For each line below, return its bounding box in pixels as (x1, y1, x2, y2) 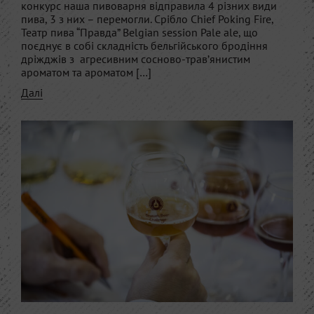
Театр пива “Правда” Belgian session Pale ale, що (21, 25, 258, 39)
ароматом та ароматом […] (21, 65, 151, 79)
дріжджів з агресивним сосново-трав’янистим (21, 52, 250, 66)
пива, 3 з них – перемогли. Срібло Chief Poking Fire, (21, 12, 273, 26)
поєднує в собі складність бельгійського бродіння (21, 39, 268, 53)
